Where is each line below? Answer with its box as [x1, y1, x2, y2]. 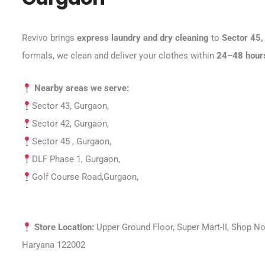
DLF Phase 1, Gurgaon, [32, 154, 121, 164]
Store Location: [34, 222, 95, 232]
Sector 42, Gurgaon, [32, 118, 109, 129]
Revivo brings [22, 33, 77, 43]
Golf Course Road [32, 172, 102, 182]
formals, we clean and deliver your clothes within [22, 50, 217, 61]
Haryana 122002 [22, 240, 86, 250]
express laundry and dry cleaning [77, 33, 209, 43]
